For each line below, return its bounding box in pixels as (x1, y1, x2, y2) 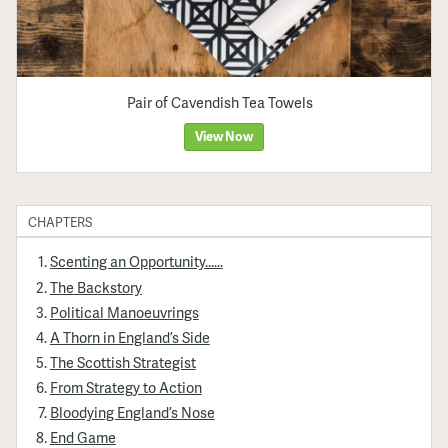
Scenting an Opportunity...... (49, 251, 223, 272)
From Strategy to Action (49, 376, 202, 397)
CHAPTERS (28, 213, 93, 232)
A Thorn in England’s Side (49, 326, 210, 347)
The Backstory (49, 276, 142, 297)
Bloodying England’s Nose (49, 401, 215, 422)
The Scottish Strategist (49, 351, 196, 372)
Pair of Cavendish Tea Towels (127, 92, 314, 113)
